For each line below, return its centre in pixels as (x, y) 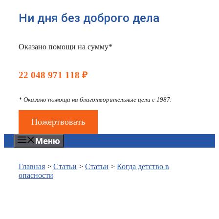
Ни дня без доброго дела (89, 18)
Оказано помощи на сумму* (66, 46)
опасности (36, 175)
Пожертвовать (58, 122)
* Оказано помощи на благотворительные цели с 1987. (95, 100)
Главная (32, 167)
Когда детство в (143, 167)
